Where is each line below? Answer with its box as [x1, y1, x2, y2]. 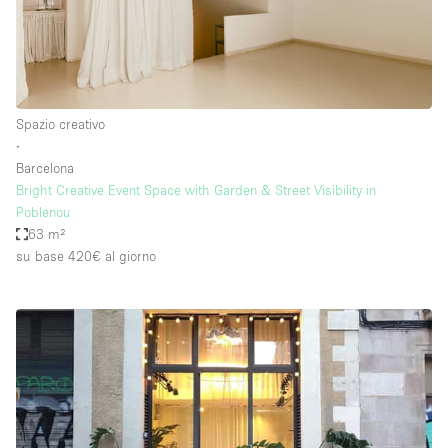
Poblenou [16, 203, 71, 220]
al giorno [101, 247, 156, 264]
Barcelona [16, 159, 74, 176]
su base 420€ [16, 247, 101, 264]
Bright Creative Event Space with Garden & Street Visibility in [16, 181, 376, 198]
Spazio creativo [16, 115, 105, 132]
